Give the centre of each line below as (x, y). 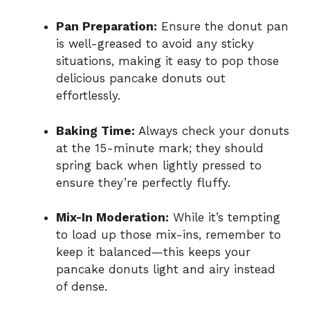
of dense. (82, 287)
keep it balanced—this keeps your (153, 252)
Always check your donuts (212, 130)
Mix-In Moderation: (112, 218)
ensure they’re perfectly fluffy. (143, 182)
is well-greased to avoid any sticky (155, 44)
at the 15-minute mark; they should (160, 148)
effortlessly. (88, 96)
